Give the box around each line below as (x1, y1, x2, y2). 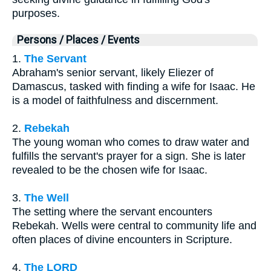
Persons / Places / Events (17, 33, 140, 46)
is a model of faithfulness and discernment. (12, 94, 218, 106)
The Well (24, 191, 69, 204)
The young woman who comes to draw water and (12, 135, 249, 148)
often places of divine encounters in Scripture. (12, 233, 232, 246)
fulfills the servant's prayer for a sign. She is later (12, 149, 246, 162)
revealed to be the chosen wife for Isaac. (12, 163, 207, 176)
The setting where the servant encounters (12, 205, 212, 218)
